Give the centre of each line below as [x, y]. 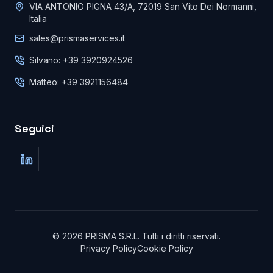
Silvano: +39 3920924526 [81, 60]
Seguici [34, 128]
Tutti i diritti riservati [180, 236]
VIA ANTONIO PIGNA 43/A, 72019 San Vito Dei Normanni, [143, 6]
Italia [38, 19]
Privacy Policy [108, 248]
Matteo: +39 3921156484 [79, 82]
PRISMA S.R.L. [112, 236]
